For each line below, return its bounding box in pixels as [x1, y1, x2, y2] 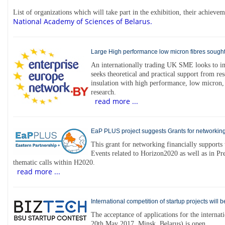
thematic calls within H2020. [13, 158, 95, 166]
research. [91, 88, 116, 96]
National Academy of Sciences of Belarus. [13, 17, 152, 27]
